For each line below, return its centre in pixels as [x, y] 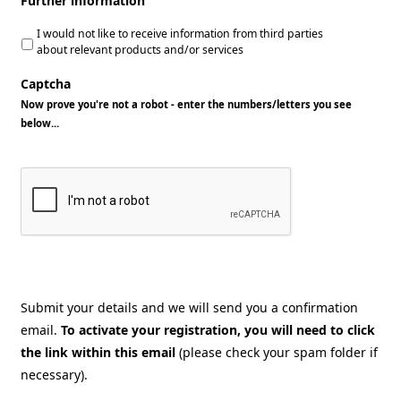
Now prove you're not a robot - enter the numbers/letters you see [186, 104]
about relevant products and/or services [140, 49]
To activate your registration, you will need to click [218, 329]
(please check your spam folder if [278, 352]
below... [40, 123]
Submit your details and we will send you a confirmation [189, 307]
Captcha [46, 83]
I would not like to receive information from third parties [180, 33]
